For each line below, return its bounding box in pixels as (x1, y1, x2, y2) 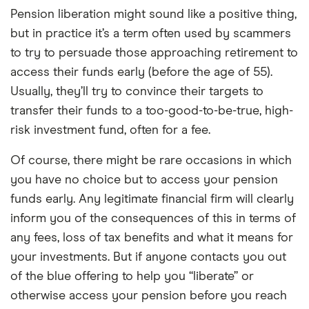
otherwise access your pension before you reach (10, 290, 287, 302)
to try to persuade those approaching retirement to (10, 47, 298, 59)
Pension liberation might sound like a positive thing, (10, 8, 297, 21)
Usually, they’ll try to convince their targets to (10, 86, 263, 98)
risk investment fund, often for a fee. (10, 124, 210, 137)
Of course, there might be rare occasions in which (10, 154, 292, 167)
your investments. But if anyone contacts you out (10, 251, 286, 263)
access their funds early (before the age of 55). (10, 66, 272, 79)
